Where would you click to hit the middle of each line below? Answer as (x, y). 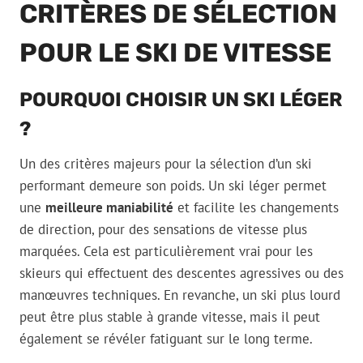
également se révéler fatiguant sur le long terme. (166, 339)
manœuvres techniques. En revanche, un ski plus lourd (180, 295)
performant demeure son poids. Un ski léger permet (173, 186)
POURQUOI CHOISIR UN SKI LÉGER (181, 100)
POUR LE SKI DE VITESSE (175, 53)
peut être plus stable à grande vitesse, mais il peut (170, 317)
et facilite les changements (256, 208)
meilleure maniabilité (109, 208)
